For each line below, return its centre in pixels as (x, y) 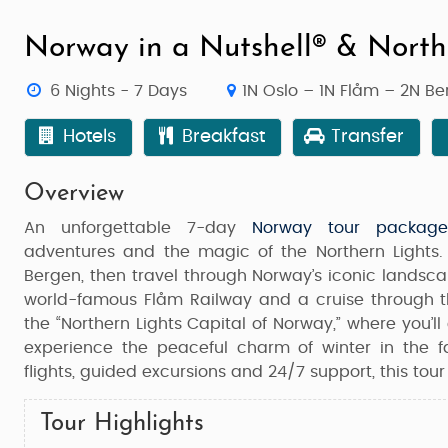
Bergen (52, 276)
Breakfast (221, 137)
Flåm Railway (197, 300)
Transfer (365, 137)
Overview (74, 194)
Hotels (87, 137)
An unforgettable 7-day (138, 228)
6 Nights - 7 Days (118, 91)
